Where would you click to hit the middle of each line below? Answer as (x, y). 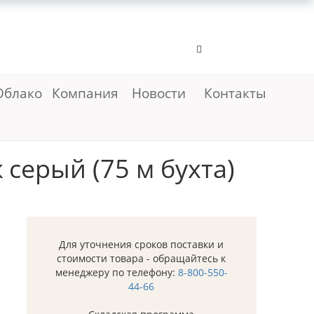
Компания (87, 93)
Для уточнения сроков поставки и (142, 245)
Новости (158, 93)
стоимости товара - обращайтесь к (142, 259)
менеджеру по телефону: (116, 273)
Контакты (235, 93)
